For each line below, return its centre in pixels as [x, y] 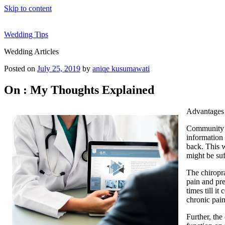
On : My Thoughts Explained [79, 90]
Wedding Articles [31, 51]
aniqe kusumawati [121, 69]
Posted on [20, 69]
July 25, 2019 [59, 69]
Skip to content [28, 8]
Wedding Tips [26, 34]
